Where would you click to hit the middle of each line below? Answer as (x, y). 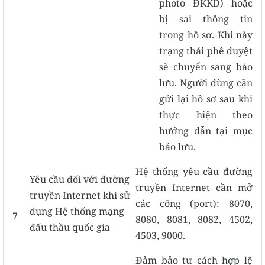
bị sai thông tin (206, 19)
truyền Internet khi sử (80, 195)
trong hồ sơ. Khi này (206, 35)
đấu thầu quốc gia (70, 227)
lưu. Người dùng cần (206, 83)
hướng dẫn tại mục (206, 130)
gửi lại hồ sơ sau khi (206, 98)
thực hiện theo (206, 114)
